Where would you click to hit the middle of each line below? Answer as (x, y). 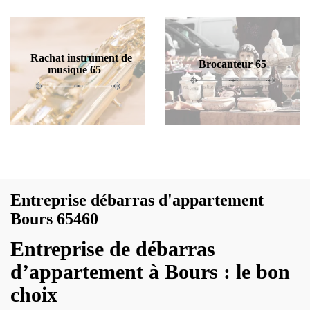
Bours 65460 (54, 219)
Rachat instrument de (81, 58)
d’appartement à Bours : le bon (150, 272)
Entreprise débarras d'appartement (137, 200)
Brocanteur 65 (232, 64)
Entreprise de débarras (113, 249)
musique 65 (74, 70)
